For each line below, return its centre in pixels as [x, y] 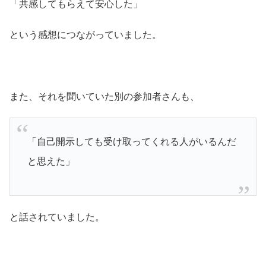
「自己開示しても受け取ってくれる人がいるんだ [132, 141]
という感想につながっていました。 [85, 34]
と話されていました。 [57, 217]
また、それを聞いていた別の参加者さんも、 [104, 97]
